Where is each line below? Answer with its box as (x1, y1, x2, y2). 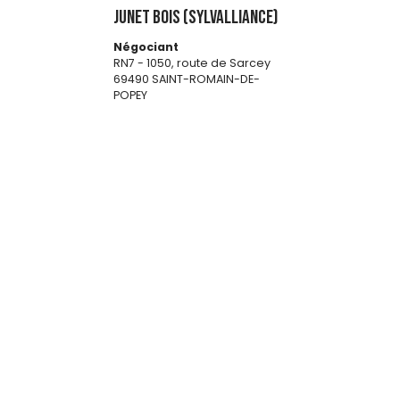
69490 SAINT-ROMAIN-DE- (113, 71, 260, 87)
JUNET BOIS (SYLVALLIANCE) (113, 6, 279, 29)
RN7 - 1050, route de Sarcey (113, 55, 271, 71)
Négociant (113, 39, 179, 55)
